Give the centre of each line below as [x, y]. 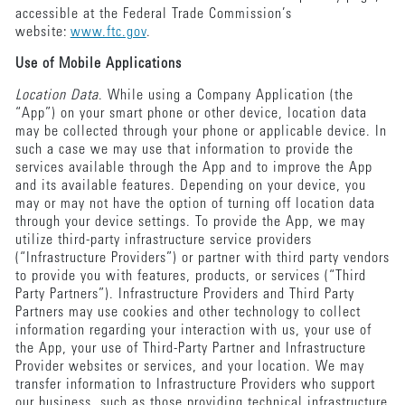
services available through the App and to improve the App [193, 168]
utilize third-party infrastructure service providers [163, 240]
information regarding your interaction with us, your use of [193, 330]
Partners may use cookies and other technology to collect [188, 312]
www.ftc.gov [108, 32]
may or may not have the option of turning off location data [195, 204]
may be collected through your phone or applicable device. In [201, 132]
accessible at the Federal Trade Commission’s [153, 14]
